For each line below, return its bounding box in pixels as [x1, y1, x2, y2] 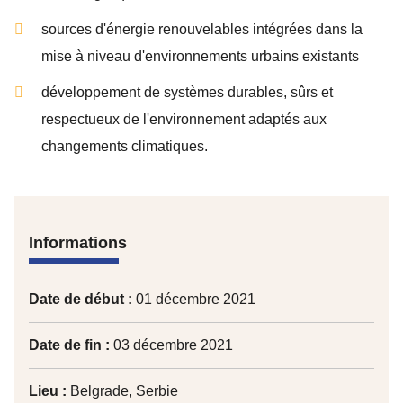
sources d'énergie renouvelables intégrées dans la [41, 22, 363, 37]
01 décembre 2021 [132, 291, 255, 307]
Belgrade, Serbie [67, 383, 178, 399]
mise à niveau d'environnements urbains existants [41, 49, 359, 64]
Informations [29, 234, 127, 252]
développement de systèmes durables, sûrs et [41, 85, 333, 100]
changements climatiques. [41, 139, 208, 154]
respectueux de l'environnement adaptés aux [41, 112, 327, 127]
